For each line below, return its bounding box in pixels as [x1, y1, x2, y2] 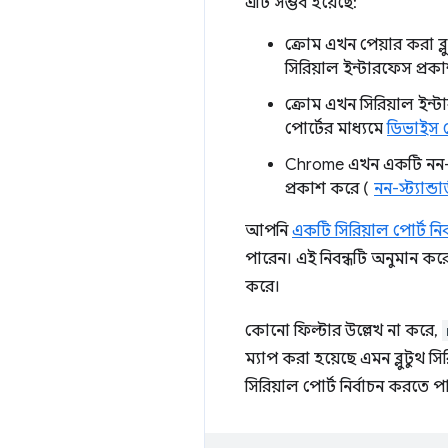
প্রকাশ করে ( [285, 179, 374, 199]
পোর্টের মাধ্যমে [285, 119, 387, 139]
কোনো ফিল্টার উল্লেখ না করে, [245, 321, 442, 341]
